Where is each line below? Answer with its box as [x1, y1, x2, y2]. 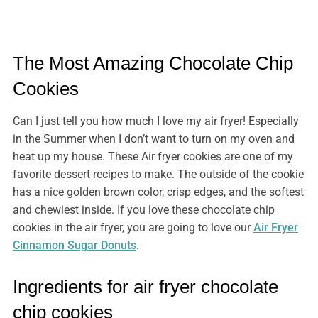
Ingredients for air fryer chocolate [12, 276, 278, 298]
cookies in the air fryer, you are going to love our [12, 221, 253, 235]
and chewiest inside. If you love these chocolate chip [12, 203, 275, 217]
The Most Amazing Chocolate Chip [12, 53, 293, 75]
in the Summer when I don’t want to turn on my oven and [12, 132, 295, 146]
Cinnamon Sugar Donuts [12, 238, 136, 253]
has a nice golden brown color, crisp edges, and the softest [12, 185, 304, 199]
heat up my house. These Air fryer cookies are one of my [12, 150, 293, 164]
